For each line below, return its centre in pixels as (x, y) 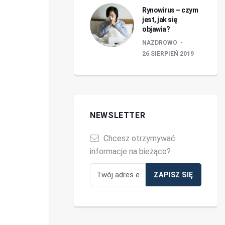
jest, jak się (160, 20)
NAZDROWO (160, 43)
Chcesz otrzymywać (138, 138)
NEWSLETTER (118, 115)
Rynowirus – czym (170, 10)
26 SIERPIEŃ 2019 (168, 54)
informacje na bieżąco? (130, 151)
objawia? (156, 29)
